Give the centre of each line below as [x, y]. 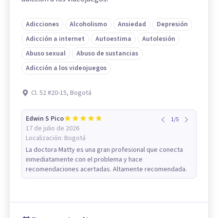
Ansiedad [132, 25]
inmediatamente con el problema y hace [84, 160]
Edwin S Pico [45, 119]
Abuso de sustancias [107, 54]
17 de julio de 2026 [53, 129]
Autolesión [159, 39]
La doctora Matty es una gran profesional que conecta [104, 150]
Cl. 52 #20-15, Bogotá [61, 93]
